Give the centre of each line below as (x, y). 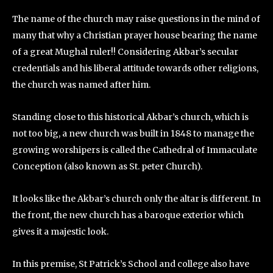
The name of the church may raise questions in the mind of (136, 19)
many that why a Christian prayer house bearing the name (135, 35)
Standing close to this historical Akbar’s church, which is (130, 117)
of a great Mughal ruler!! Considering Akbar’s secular (125, 52)
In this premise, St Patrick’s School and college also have (131, 264)
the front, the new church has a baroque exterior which (128, 215)
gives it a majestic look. (61, 232)
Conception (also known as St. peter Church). (107, 166)
